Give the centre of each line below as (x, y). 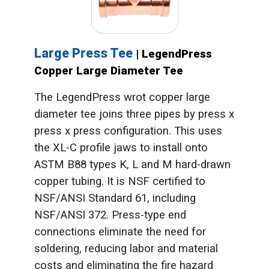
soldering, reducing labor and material (126, 248)
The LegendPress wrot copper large (122, 97)
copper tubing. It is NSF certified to (119, 181)
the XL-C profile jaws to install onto (121, 147)
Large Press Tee (85, 53)
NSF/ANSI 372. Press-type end (110, 215)
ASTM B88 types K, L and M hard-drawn (132, 164)
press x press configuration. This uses (128, 131)
